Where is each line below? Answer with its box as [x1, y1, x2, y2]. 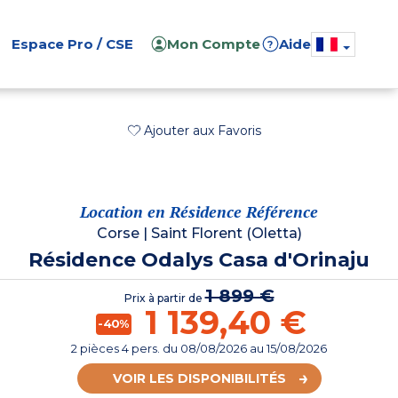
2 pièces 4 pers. [71, 341, 163, 356]
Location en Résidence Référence [80, 201, 318, 223]
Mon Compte [167, 36, 261, 52]
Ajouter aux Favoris [144, 123, 261, 139]
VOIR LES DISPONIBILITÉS [112, 370, 286, 387]
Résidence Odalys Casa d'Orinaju [28, 248, 370, 273]
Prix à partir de [123, 291, 205, 306]
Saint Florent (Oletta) [150, 225, 302, 243]
